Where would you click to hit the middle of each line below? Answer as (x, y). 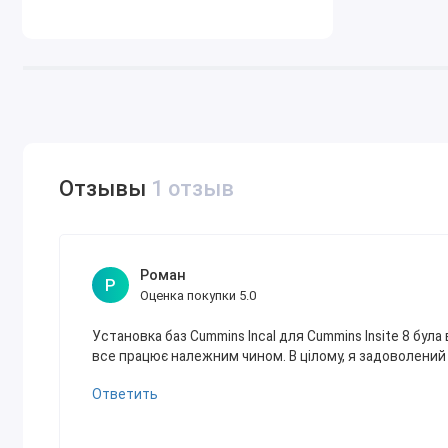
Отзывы (105, 188)
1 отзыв (193, 188)
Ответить (125, 394)
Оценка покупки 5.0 (199, 296)
